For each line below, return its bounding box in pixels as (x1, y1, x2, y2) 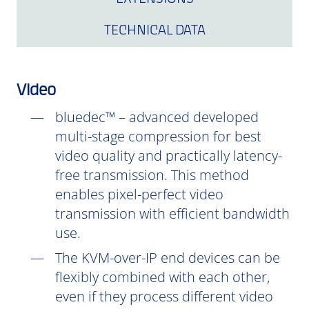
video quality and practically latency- (55, 146, 282, 165)
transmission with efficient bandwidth (55, 204, 290, 223)
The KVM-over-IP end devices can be (55, 248, 280, 267)
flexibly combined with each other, (55, 268, 270, 286)
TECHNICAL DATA (103, 26, 206, 37)
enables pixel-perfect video (55, 185, 223, 203)
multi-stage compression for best (55, 127, 261, 146)
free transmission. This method (55, 166, 249, 184)
